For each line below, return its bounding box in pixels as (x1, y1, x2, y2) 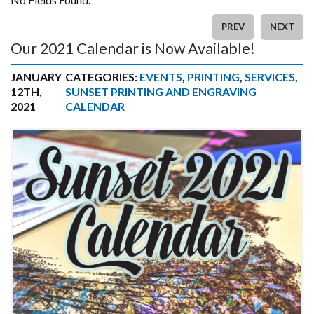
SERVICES (245, 69, 296, 83)
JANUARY (11, 69, 62, 83)
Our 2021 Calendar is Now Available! (11, 39, 255, 57)
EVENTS (139, 69, 183, 83)
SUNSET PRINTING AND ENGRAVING (65, 84, 257, 98)
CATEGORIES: (65, 69, 140, 83)
